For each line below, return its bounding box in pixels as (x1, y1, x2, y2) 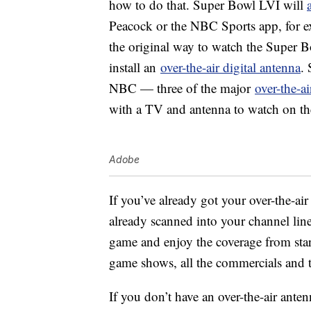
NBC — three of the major (109, 79, 255, 97)
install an (109, 58, 160, 76)
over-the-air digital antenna (160, 58, 301, 76)
